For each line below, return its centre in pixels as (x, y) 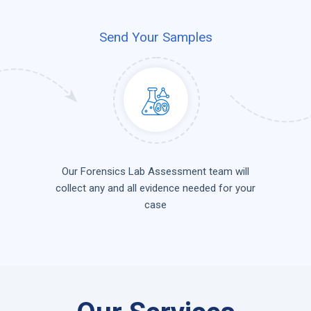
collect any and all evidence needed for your (155, 188)
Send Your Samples (155, 37)
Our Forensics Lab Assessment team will (155, 172)
